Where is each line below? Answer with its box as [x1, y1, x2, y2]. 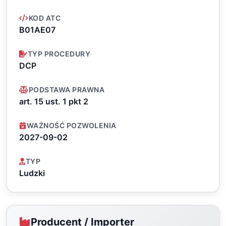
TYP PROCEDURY [27, 49, 90, 58]
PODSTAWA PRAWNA [28, 85, 104, 94]
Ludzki [19, 168, 45, 178]
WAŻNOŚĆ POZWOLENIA [26, 121, 117, 130]
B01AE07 [19, 25, 55, 35]
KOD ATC [28, 14, 61, 22]
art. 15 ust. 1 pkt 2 [19, 96, 88, 106]
